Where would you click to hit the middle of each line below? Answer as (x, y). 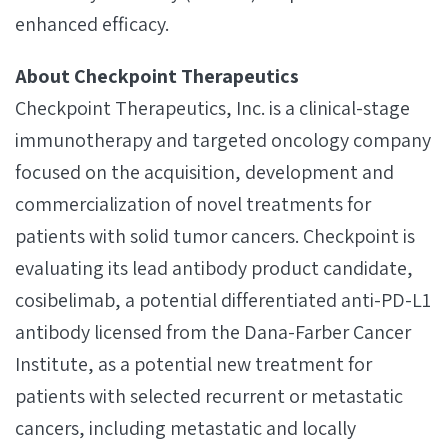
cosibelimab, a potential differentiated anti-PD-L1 (223, 300)
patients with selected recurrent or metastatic (209, 396)
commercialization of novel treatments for (193, 204)
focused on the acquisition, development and (204, 172)
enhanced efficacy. (92, 24)
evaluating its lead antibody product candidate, (214, 268)
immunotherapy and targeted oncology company (223, 140)
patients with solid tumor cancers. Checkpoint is (215, 236)
